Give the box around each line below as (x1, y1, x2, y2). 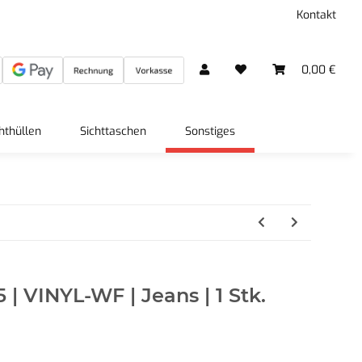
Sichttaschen (80, 124, 146, 140)
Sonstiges (185, 124, 235, 140)
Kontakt (297, 7, 336, 23)
